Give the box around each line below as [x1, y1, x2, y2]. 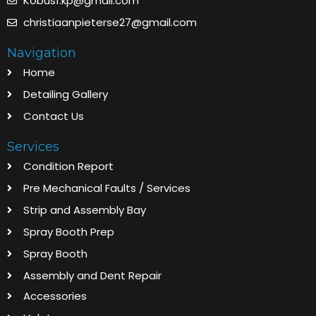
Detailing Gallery [23, 87, 108, 102]
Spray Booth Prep [23, 224, 114, 240]
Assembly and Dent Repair [23, 268, 162, 284]
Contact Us [23, 109, 84, 124]
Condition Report [23, 159, 114, 174]
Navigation [7, 45, 76, 61]
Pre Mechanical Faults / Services [23, 181, 190, 196]
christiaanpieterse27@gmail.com [23, 15, 197, 30]
